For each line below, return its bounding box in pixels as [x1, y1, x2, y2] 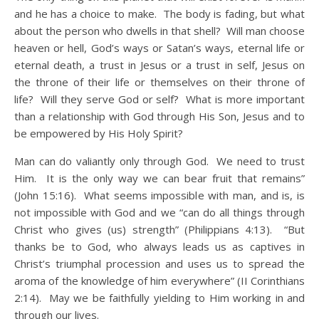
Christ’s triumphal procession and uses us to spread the [14, 256, 305, 271]
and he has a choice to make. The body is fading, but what [14, 6, 305, 21]
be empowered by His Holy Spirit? [14, 126, 183, 140]
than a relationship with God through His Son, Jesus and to [14, 109, 305, 123]
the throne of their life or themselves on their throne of [14, 75, 305, 89]
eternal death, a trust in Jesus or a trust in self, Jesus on [14, 58, 305, 72]
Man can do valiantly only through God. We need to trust [14, 154, 305, 168]
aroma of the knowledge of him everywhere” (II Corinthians [14, 273, 305, 288]
